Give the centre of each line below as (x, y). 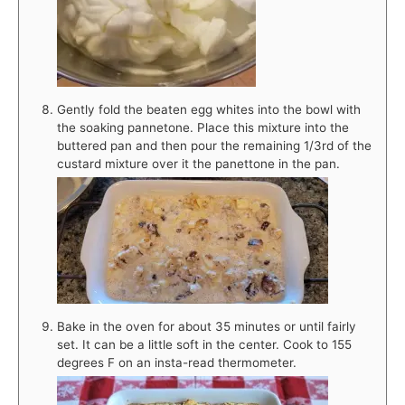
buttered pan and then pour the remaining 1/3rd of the (214, 145)
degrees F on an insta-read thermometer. (177, 362)
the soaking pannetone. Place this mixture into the (203, 127)
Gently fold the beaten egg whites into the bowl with (209, 109)
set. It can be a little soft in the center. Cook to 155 (204, 344)
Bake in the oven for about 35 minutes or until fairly (207, 326)
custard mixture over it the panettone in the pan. (198, 163)
